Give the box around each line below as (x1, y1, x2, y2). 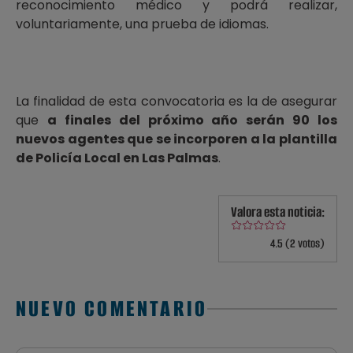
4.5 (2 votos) (270, 236, 325, 252)
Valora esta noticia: (231, 203, 325, 221)
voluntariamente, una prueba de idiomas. (16, 15, 269, 33)
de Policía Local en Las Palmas (16, 149, 218, 167)
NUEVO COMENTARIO (16, 293, 208, 325)
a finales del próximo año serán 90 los (46, 111, 337, 129)
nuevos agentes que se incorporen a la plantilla (16, 130, 337, 148)
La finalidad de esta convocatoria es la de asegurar (16, 92, 337, 110)
